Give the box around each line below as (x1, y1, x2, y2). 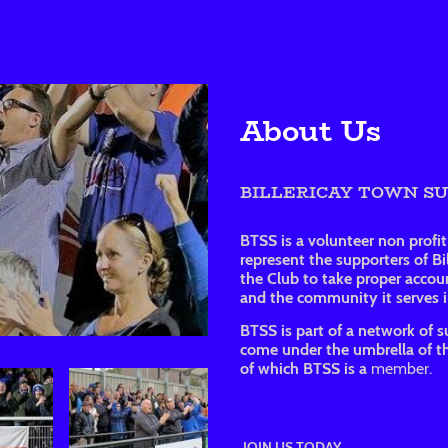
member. (367, 359, 432, 379)
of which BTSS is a (240, 359, 367, 379)
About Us (240, 107, 381, 153)
